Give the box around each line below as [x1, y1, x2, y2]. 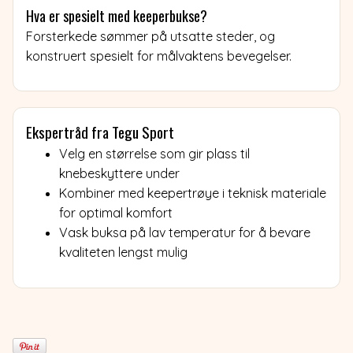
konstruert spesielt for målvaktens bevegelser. [26, 47, 292, 64]
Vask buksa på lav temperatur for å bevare [59, 224, 310, 240]
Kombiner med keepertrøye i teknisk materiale [59, 184, 326, 201]
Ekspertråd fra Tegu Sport [26, 120, 174, 143]
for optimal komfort [59, 204, 173, 221]
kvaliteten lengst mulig [59, 243, 188, 260]
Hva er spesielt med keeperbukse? [26, 4, 207, 26]
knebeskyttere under [59, 165, 180, 181]
